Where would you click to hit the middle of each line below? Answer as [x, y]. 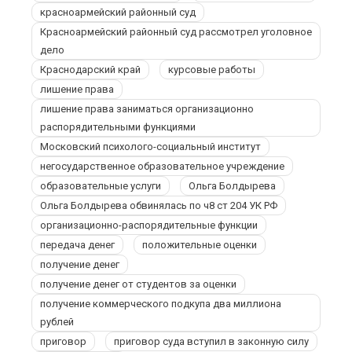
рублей [57, 322]
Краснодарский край [90, 70]
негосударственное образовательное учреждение [162, 166]
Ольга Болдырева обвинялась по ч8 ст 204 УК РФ [159, 205]
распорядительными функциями [118, 127]
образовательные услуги [101, 186]
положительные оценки [200, 245]
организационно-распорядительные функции [149, 225]
